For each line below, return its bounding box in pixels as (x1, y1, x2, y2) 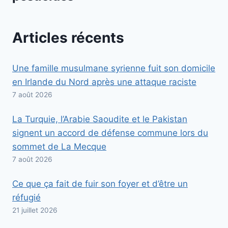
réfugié (12, 192, 41, 203)
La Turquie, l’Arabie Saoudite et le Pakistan (12, 113, 187, 124)
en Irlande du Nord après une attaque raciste (12, 76, 196, 87)
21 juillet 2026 (12, 206, 58, 214)
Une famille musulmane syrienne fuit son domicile (12, 63, 215, 73)
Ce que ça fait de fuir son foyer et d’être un (12, 178, 188, 189)
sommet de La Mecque (12, 141, 106, 152)
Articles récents (12, 29, 124, 47)
